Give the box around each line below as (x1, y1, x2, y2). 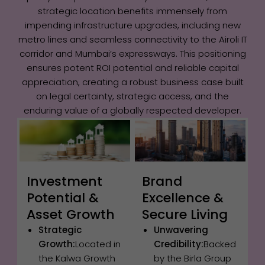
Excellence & (142, 188, 224, 207)
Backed (203, 237, 236, 250)
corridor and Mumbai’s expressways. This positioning (19, 47, 246, 60)
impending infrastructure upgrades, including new (24, 18, 241, 31)
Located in (75, 237, 121, 250)
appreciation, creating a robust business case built (21, 75, 244, 88)
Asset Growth (27, 205, 115, 224)
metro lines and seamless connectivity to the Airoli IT (18, 33, 247, 46)
